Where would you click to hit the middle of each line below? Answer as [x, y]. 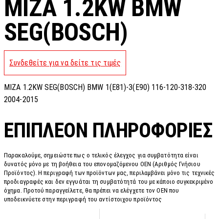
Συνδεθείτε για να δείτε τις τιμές [65, 63]
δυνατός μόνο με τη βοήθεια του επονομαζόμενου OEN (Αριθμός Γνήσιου [102, 164]
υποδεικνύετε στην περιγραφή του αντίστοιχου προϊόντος [83, 199]
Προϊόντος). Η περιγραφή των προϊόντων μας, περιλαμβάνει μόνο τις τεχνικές [109, 173]
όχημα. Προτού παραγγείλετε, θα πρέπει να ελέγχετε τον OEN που [92, 191]
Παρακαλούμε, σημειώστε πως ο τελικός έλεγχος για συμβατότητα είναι [101, 155]
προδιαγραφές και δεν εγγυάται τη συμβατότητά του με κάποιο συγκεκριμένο [109, 182]
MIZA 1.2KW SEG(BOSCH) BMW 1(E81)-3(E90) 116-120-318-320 [105, 88]
